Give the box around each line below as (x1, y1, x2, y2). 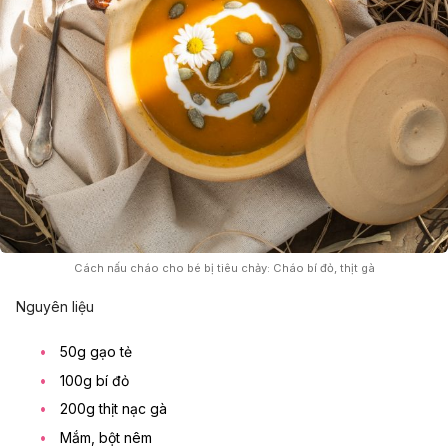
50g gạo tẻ (60, 342, 132, 360)
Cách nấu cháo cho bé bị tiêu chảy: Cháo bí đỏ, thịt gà (73, 260, 375, 275)
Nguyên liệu (16, 297, 94, 315)
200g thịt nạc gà (60, 400, 167, 418)
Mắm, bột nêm (60, 428, 152, 446)
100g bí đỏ (60, 371, 129, 389)
